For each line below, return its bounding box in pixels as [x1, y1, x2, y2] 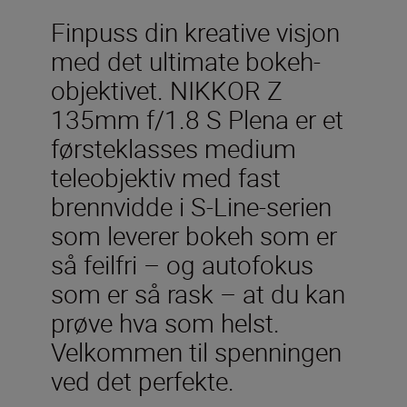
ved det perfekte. [51, 362, 234, 398]
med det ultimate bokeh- [51, 43, 321, 78]
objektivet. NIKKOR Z [51, 72, 283, 107]
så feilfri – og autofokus [51, 246, 313, 282]
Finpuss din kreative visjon [51, 14, 340, 49]
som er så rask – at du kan [51, 275, 345, 311]
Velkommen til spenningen [51, 333, 342, 369]
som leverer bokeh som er [51, 217, 337, 253]
